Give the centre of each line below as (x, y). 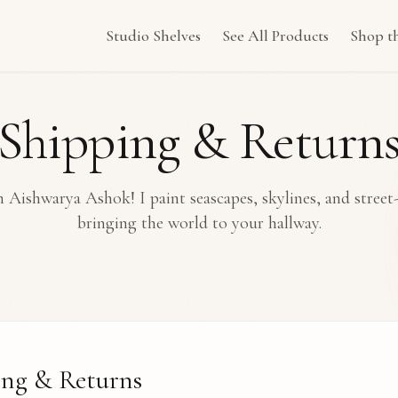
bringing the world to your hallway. (199, 223)
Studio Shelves (153, 36)
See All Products (275, 36)
